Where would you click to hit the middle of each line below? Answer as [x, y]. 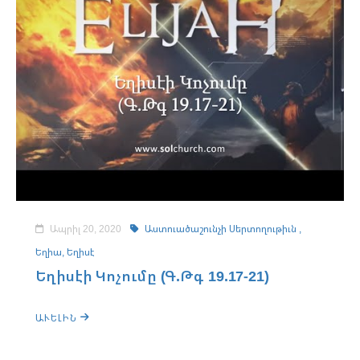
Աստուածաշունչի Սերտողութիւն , [222, 229]
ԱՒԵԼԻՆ [58, 318]
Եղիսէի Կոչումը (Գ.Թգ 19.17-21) [152, 276]
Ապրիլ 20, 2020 [86, 229]
